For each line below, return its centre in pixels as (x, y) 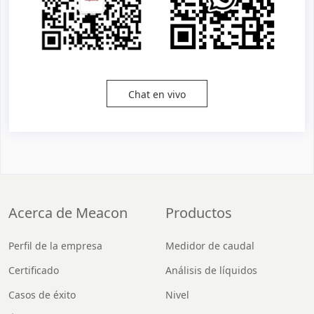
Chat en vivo (157, 95)
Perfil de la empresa (55, 246)
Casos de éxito (42, 295)
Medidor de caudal (210, 246)
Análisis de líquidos (211, 271)
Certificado (34, 271)
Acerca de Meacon (68, 213)
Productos (199, 213)
